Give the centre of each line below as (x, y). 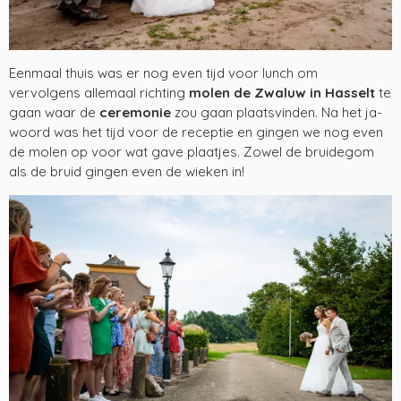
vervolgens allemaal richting (99, 92)
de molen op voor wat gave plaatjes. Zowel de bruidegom (192, 151)
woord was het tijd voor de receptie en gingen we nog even (196, 132)
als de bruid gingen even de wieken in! (128, 171)
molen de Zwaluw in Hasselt (282, 92)
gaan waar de (54, 112)
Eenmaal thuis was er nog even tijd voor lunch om (163, 73)
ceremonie (135, 112)
